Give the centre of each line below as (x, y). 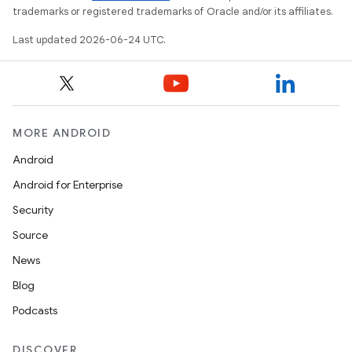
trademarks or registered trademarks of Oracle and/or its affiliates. (173, 11)
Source (30, 235)
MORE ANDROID (62, 133)
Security (33, 210)
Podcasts (35, 310)
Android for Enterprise (68, 185)
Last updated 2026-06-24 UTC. (89, 40)
